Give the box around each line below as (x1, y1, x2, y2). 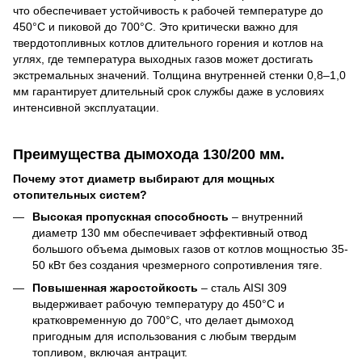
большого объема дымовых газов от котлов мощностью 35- (32, 242, 348, 255)
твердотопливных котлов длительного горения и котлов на (13, 36, 323, 50)
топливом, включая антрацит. (32, 346, 187, 360)
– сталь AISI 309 (198, 281, 287, 295)
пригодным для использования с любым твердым (32, 330, 297, 343)
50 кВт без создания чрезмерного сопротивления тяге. (32, 258, 322, 271)
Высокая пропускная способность (32, 209, 229, 223)
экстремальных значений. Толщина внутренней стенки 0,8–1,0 (13, 69, 346, 82)
